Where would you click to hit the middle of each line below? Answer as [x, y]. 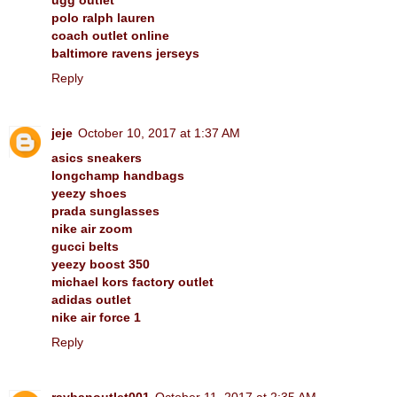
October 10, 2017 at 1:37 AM [159, 132]
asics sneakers [97, 157]
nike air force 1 [96, 317]
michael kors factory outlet [132, 281]
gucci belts [85, 246]
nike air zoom [92, 228]
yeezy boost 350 [101, 264]
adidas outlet [91, 299]
